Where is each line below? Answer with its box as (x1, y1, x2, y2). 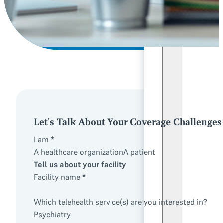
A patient (123, 146, 155, 157)
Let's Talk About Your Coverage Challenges (34, 115, 222, 128)
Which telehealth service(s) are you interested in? (34, 196, 207, 207)
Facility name (34, 171, 80, 182)
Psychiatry (34, 209, 71, 219)
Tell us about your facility (34, 159, 126, 169)
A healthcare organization (34, 146, 123, 157)
